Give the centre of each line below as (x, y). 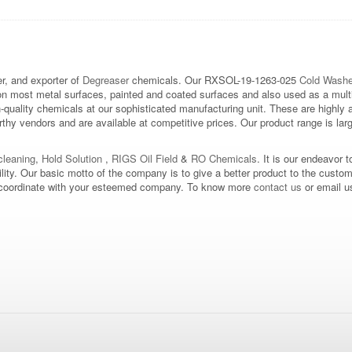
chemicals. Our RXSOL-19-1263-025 (214, 79)
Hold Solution (72, 158)
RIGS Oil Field (145, 158)
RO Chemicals (222, 158)
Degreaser (106, 79)
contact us (278, 186)
